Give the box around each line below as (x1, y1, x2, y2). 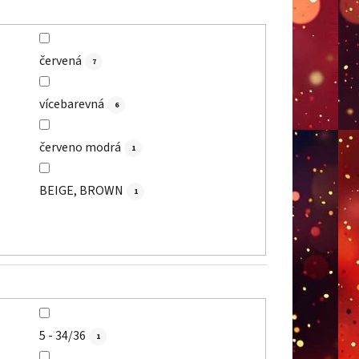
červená (38, 52, 82, 71)
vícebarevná (38, 95, 104, 114)
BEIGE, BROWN (38, 182, 123, 200)
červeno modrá (38, 139, 121, 157)
